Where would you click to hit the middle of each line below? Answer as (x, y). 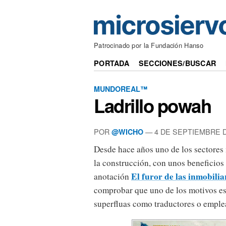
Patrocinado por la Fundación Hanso (149, 45)
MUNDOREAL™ (121, 89)
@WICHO (127, 131)
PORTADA (112, 63)
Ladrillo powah (153, 106)
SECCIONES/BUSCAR (177, 63)
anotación (112, 177)
